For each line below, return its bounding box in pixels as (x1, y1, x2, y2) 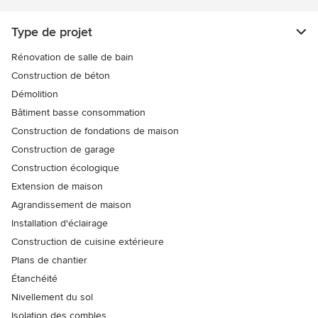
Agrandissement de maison (11, 198, 131, 211)
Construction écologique (11, 161, 119, 174)
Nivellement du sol (11, 290, 93, 303)
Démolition (11, 87, 58, 100)
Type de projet (11, 23, 92, 40)
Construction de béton (11, 69, 110, 82)
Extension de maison (11, 180, 103, 192)
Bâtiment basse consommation (11, 106, 146, 119)
